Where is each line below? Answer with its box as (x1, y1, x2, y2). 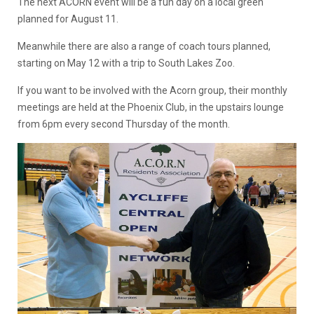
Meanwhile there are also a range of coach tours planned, (18, 41, 271, 52)
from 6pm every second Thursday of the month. (18, 118, 230, 130)
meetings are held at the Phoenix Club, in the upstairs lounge (18, 102, 284, 113)
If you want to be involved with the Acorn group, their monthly (18, 85, 287, 96)
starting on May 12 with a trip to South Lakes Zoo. (18, 57, 235, 69)
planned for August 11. (18, 13, 118, 25)
